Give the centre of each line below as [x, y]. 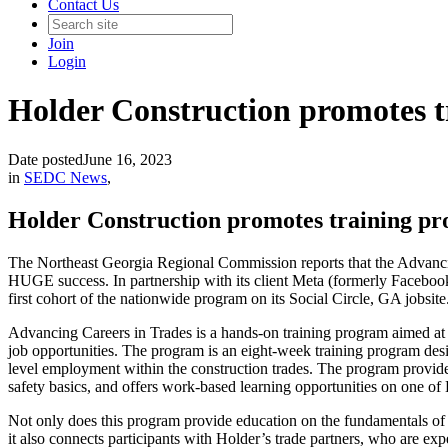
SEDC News [65, 177]
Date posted [45, 159]
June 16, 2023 [127, 159]
